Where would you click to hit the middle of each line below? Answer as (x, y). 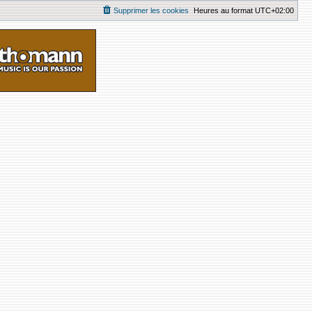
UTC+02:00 (274, 10)
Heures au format (224, 10)
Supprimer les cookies (151, 10)
